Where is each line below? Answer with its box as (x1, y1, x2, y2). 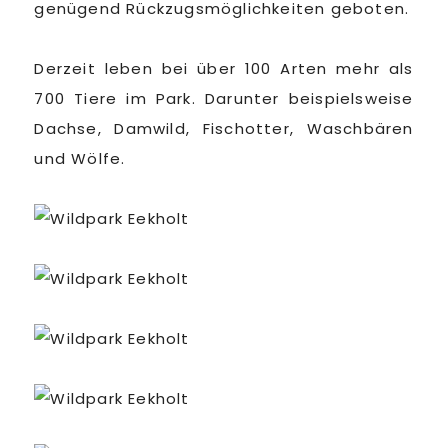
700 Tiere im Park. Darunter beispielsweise (34, 88, 414, 109)
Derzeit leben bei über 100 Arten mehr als (34, 58, 414, 79)
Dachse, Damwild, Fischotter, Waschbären (34, 118, 414, 139)
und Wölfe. (34, 148, 126, 169)
